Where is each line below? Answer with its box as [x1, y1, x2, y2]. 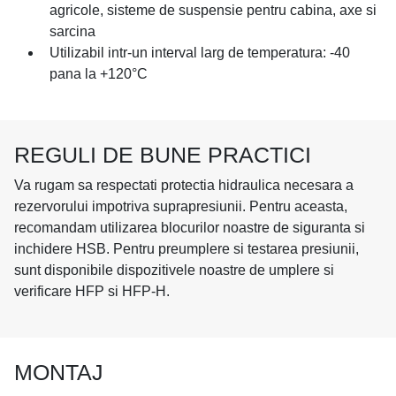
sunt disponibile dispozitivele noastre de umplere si [14, 263, 334, 278]
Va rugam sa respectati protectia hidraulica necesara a [14, 178, 354, 194]
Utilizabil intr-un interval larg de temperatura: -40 [49, 45, 350, 61]
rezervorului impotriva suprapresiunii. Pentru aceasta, [14, 199, 347, 215]
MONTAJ [14, 360, 103, 385]
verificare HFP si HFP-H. [14, 284, 170, 300]
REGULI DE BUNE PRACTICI [14, 142, 311, 168]
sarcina [49, 24, 95, 40]
